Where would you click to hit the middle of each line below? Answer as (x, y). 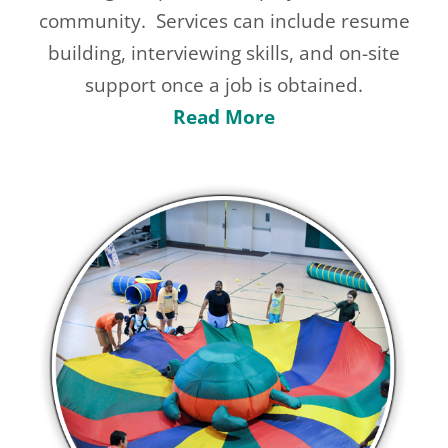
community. (92, 20)
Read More (224, 116)
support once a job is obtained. (224, 84)
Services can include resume (282, 20)
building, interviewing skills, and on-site (224, 52)
